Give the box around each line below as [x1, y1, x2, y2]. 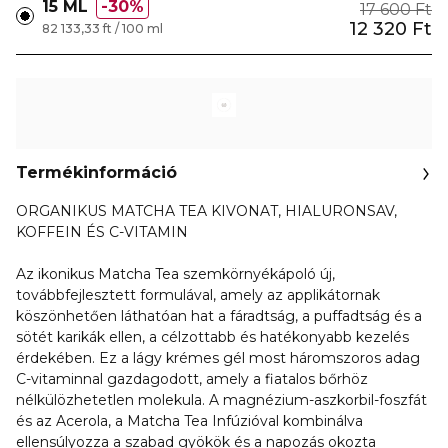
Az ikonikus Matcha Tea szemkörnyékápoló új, [16, 265, 335, 283]
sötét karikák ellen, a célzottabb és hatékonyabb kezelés [16, 328, 409, 346]
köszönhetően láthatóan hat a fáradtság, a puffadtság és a [16, 307, 422, 325]
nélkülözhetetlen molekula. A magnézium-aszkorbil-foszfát [16, 391, 427, 409]
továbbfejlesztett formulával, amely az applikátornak [16, 286, 380, 304]
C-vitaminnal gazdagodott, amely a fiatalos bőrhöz [16, 370, 368, 388]
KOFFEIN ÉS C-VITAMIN [16, 223, 188, 241]
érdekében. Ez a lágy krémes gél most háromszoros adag [16, 349, 420, 367]
